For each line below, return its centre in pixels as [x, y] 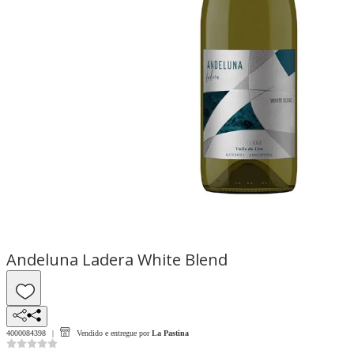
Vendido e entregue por [113, 333]
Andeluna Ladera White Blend [117, 260]
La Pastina [170, 333]
